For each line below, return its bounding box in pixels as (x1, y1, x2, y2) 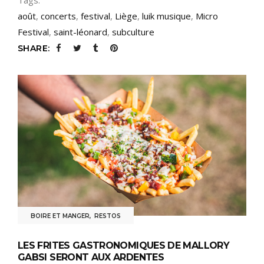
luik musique (142, 9, 191, 22)
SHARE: (18, 42, 50, 54)
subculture (112, 25, 154, 38)
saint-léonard (54, 25, 107, 38)
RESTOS (94, 212, 121, 220)
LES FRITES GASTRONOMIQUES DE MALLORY (18, 240, 229, 252)
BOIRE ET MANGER (31, 212, 90, 220)
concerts (41, 9, 76, 22)
